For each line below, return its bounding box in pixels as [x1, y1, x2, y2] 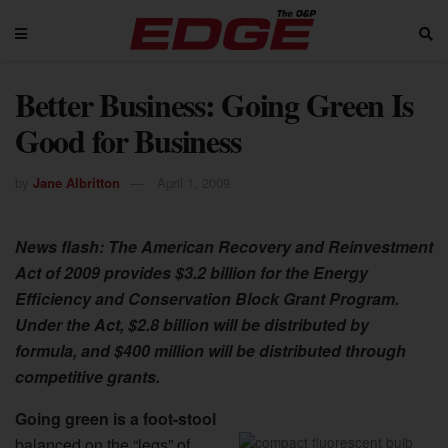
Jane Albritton [33, 172, 120, 192]
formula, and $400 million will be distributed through [15, 338, 406, 362]
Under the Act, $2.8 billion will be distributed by [15, 312, 369, 336]
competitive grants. [15, 364, 160, 388]
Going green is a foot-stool [15, 406, 216, 430]
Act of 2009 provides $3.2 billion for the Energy [15, 260, 368, 284]
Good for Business [15, 117, 241, 164]
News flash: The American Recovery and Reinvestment [15, 234, 433, 258]
